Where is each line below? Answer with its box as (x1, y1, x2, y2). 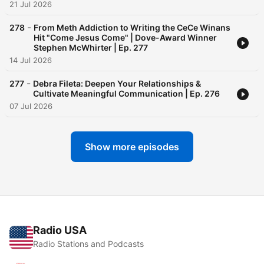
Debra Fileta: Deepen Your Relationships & (33, 78, 201, 89)
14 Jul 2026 (9, 55, 52, 65)
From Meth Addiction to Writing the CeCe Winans (34, 22, 230, 33)
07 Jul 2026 (9, 101, 52, 111)
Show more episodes (85, 141, 179, 153)
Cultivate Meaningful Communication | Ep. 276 (33, 88, 220, 99)
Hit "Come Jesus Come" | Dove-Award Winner (34, 32, 217, 43)
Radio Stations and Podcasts (33, 239, 144, 249)
